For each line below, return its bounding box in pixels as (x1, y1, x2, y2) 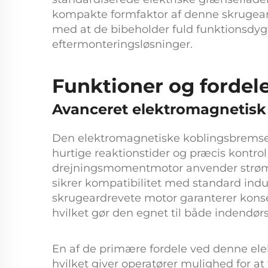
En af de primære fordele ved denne (52, 242, 251, 255)
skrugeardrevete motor (52, 191, 180, 205)
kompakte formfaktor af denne (52, 8, 222, 21)
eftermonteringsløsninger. (52, 38, 193, 51)
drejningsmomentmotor (52, 162, 186, 175)
